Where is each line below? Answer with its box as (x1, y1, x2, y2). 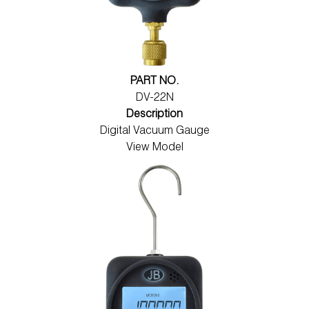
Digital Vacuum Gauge (99, 126, 210, 137)
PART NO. (130, 76, 179, 88)
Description (126, 109, 183, 121)
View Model (126, 142, 183, 154)
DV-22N (135, 92, 174, 104)
